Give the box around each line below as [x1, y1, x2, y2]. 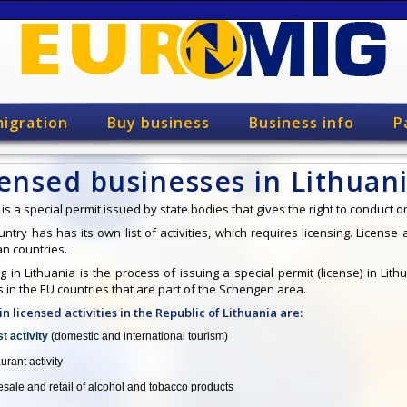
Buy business [106, 113, 210, 133]
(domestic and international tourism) [51, 330, 228, 342]
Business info [248, 113, 354, 133]
